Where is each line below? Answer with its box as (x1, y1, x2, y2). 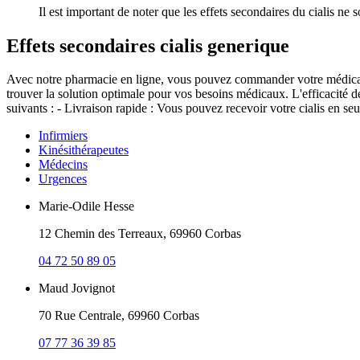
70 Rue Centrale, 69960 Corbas (39, 309, 199, 323)
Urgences (39, 172, 87, 186)
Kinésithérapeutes (39, 143, 129, 157)
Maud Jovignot (39, 281, 115, 296)
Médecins (39, 157, 88, 172)
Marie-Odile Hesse (39, 199, 134, 214)
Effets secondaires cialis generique (6, 35, 289, 56)
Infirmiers (39, 129, 88, 143)
